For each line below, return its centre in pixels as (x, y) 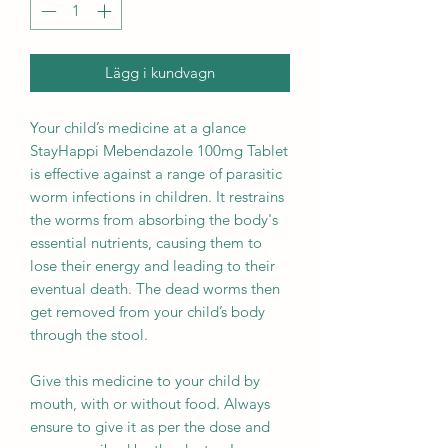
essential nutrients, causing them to (146, 243)
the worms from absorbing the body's (154, 220)
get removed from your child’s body (147, 312)
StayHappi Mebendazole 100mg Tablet (159, 151)
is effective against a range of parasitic (156, 174)
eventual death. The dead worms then (155, 289)
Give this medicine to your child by (145, 381)
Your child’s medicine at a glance (138, 128)
